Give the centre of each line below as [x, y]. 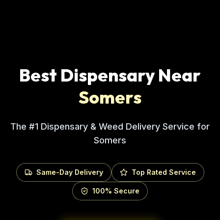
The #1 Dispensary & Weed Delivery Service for [110, 126]
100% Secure [116, 191]
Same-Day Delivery [69, 172]
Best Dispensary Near [110, 75]
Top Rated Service [164, 172]
